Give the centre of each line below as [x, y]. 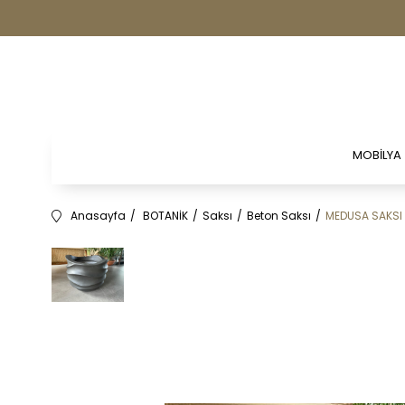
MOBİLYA [377, 155]
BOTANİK [165, 215]
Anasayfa [98, 215]
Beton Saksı [279, 215]
